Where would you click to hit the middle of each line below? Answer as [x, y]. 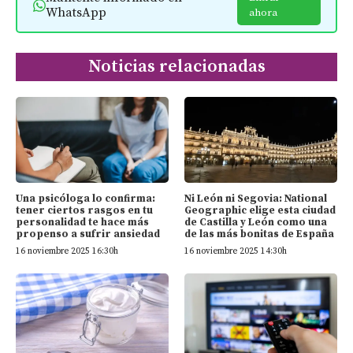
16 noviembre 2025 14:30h [236, 251]
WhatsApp [76, 13]
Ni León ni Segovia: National [256, 198]
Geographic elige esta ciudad [260, 210]
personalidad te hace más [82, 222]
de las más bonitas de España [259, 234]
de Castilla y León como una [256, 222]
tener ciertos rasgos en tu [84, 210]
